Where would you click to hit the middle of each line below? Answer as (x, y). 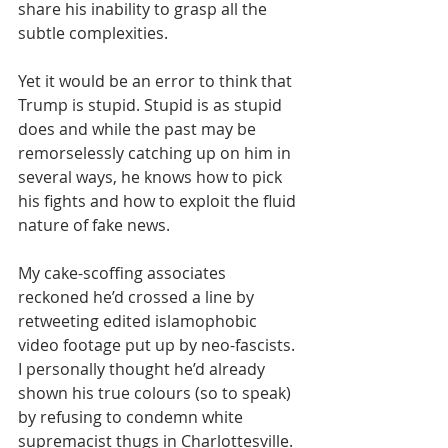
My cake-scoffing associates (124, 272)
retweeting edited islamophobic (139, 320)
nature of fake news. (94, 224)
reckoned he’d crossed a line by (138, 296)
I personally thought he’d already (143, 368)
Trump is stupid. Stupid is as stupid (152, 104)
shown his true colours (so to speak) (156, 392)
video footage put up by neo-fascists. (158, 344)
